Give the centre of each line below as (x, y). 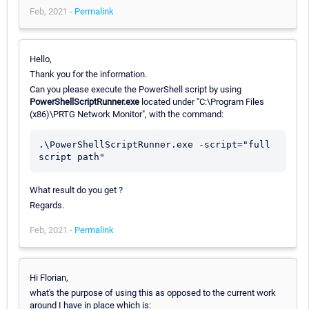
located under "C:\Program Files (202, 101)
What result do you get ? (76, 190)
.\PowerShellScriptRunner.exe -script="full (154, 144)
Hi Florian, (49, 277)
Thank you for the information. (88, 74)
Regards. (47, 205)
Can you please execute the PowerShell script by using (136, 89)
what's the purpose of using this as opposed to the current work (153, 292)
